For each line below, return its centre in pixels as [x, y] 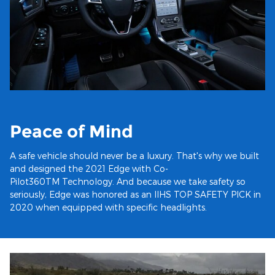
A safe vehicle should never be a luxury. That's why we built [134, 155]
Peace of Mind [72, 132]
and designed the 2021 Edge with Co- [89, 168]
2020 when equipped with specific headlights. [108, 207]
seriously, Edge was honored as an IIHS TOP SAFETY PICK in [135, 194]
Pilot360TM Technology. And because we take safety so [128, 181]
